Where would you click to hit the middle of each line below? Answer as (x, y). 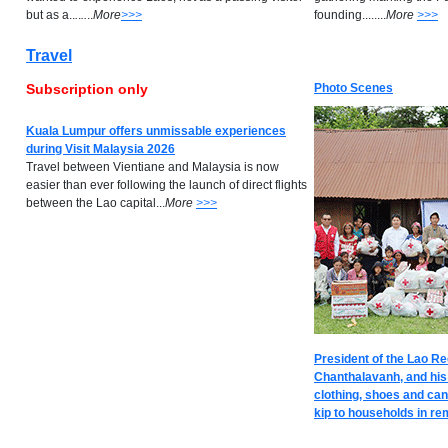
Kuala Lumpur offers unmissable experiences (156, 131)
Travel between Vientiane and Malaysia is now (152, 167)
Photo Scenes (353, 88)
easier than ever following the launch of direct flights (166, 185)
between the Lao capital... (95, 203)
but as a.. (50, 15)
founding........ (350, 15)
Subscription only (87, 89)
